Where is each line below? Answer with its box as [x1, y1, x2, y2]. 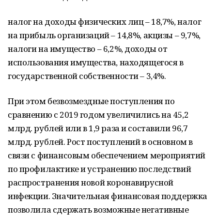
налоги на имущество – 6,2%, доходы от [8, 43, 168, 54]
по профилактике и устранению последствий [8, 163, 191, 174]
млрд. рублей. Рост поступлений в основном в [8, 136, 193, 147]
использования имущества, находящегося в [8, 57, 184, 68]
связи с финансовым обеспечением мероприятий [8, 150, 205, 161]
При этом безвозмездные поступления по [8, 95, 175, 107]
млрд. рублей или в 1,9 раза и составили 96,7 [8, 123, 188, 134]
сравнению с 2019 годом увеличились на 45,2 [8, 109, 189, 120]
